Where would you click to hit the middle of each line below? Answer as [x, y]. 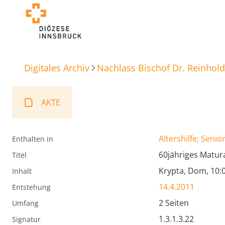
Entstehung [31, 187]
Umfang [25, 203]
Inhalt [22, 171]
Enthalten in [33, 139]
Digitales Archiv [57, 68]
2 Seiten [174, 203]
